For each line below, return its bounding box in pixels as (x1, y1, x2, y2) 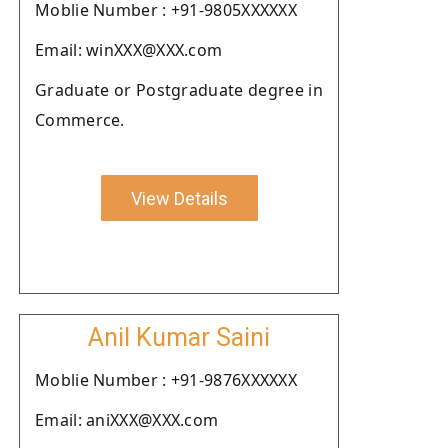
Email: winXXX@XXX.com (35, 39, 223, 61)
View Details (130, 187, 228, 209)
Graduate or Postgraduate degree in (35, 79, 323, 101)
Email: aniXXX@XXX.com (35, 409, 219, 431)
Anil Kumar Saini (88, 323, 270, 352)
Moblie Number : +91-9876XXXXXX (35, 369, 297, 391)
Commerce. (35, 109, 125, 131)
